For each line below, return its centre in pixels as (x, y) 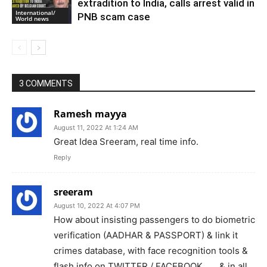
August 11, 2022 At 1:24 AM (96, 127)
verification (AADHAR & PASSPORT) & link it (146, 235)
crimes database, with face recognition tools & (151, 250)
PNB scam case (114, 16)
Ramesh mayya (90, 114)
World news (32, 18)
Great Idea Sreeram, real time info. (126, 141)
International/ (35, 12)
